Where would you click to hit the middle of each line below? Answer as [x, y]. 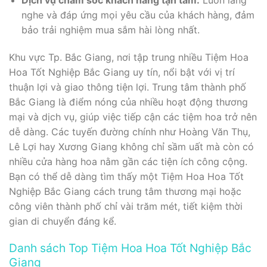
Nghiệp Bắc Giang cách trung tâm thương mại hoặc [125, 191]
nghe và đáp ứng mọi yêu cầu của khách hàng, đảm [138, 15]
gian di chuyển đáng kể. [63, 221]
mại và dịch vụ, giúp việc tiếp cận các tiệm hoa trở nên [133, 117]
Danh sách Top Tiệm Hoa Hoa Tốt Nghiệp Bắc [130, 248]
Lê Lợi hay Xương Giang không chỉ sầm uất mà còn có [131, 146]
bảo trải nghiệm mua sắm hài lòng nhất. [110, 30]
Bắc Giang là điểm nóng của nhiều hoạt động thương [128, 102]
